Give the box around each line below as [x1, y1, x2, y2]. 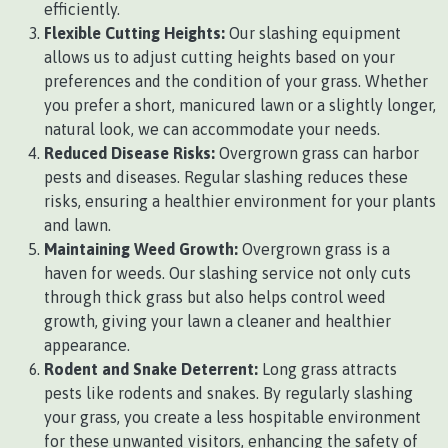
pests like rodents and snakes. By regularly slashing [44, 384, 413, 402]
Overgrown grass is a [238, 240, 390, 258]
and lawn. [44, 216, 111, 234]
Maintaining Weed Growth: [44, 240, 238, 258]
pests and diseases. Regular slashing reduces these [44, 168, 408, 186]
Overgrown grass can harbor [215, 144, 419, 162]
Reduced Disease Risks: [44, 144, 215, 162]
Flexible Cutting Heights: [44, 24, 225, 42]
